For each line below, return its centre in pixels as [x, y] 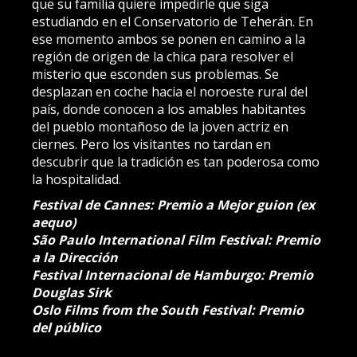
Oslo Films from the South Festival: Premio [168, 310]
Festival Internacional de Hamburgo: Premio [173, 275]
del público [67, 328]
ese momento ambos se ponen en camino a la [169, 39]
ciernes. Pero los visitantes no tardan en [151, 144]
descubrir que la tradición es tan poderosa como [176, 162]
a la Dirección [75, 257]
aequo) [54, 222]
